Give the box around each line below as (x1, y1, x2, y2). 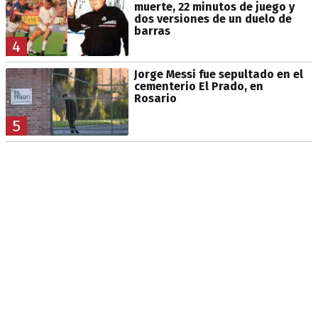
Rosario (133, 91, 177, 105)
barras (133, 23, 170, 38)
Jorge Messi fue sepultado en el (133, 67, 303, 81)
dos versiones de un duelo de (133, 11, 292, 26)
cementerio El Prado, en (133, 79, 263, 93)
